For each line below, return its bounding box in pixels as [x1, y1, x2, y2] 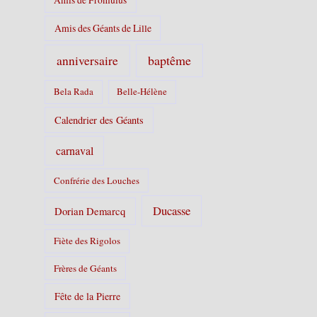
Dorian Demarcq [54, 204, 126, 219]
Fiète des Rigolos [54, 234, 121, 248]
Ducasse [152, 202, 190, 219]
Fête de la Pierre [54, 289, 120, 304]
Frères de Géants [54, 261, 117, 275]
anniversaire [56, 52, 118, 69]
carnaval [55, 143, 93, 158]
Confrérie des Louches [53, 173, 139, 187]
